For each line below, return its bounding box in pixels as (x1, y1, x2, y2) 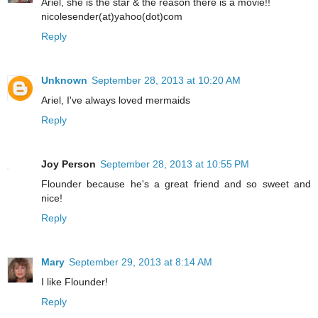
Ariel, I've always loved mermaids (41, 94, 190, 106)
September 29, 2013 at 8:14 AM (69, 256, 212, 268)
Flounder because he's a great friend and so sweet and (41, 178, 311, 190)
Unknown (41, 75, 87, 87)
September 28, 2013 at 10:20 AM (92, 75, 241, 87)
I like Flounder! (41, 276, 108, 287)
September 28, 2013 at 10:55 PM (100, 158, 249, 170)
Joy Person (41, 158, 96, 170)
